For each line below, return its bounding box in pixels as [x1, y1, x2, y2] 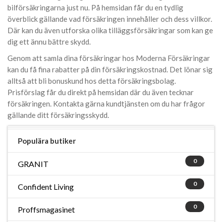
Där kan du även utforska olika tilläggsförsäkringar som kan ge [7, 26, 213, 35]
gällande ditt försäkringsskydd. [7, 111, 109, 119]
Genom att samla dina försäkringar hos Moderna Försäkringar [7, 54, 210, 62]
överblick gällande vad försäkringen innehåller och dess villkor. [7, 14, 212, 23]
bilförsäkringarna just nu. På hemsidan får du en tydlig [7, 3, 183, 12]
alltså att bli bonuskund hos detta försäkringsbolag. [7, 76, 176, 85]
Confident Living [18, 182, 74, 191]
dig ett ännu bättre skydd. [7, 37, 91, 46]
